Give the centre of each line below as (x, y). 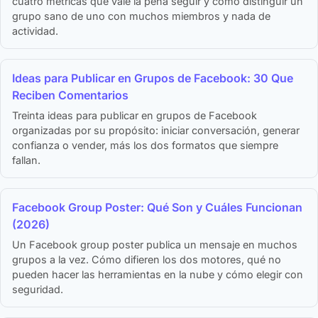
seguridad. (38, 290)
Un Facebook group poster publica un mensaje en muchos (155, 245)
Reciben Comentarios (70, 95)
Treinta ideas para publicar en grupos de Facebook (135, 116)
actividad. (35, 31)
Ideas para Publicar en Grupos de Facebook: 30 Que (153, 78)
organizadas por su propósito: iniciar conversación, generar (156, 131)
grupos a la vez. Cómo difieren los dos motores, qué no (147, 260)
